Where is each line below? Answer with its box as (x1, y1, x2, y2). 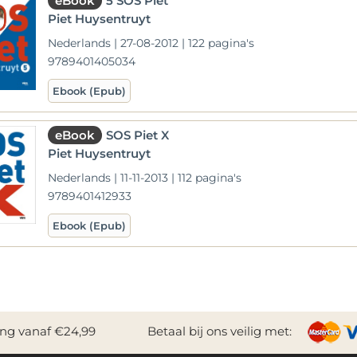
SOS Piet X (106, 127, 170, 143)
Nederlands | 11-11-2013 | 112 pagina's (48, 170, 242, 185)
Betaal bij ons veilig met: (147, 323, 292, 339)
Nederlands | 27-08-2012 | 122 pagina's (48, 35, 255, 50)
